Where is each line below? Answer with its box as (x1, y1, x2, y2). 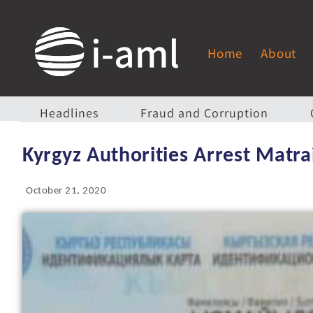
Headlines (40, 105, 99, 121)
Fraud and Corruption (140, 105, 268, 121)
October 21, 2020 (26, 186, 106, 196)
